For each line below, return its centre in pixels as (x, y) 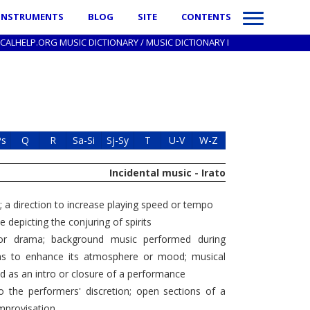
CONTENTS (206, 17)
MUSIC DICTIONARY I (188, 42)
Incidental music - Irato (167, 173)
